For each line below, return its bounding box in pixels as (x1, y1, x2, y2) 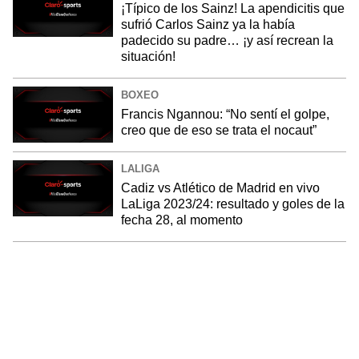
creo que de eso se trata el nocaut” (120, 123, 317, 137)
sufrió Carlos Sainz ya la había (120, 17, 295, 31)
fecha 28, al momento (120, 212, 243, 227)
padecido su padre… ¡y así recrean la (120, 33, 333, 47)
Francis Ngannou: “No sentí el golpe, (120, 107, 329, 121)
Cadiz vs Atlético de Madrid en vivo (120, 180, 320, 195)
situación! (120, 49, 175, 63)
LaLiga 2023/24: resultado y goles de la (120, 196, 345, 211)
